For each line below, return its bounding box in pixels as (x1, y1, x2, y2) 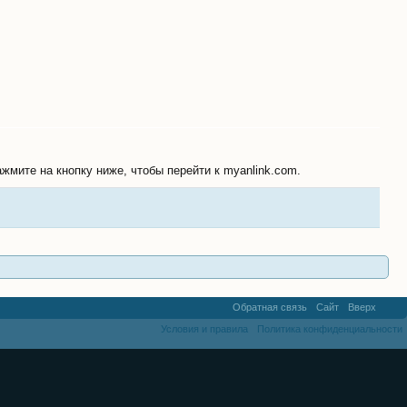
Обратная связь (233, 302, 307, 313)
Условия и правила (161, 323, 248, 334)
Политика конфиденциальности (257, 323, 402, 334)
